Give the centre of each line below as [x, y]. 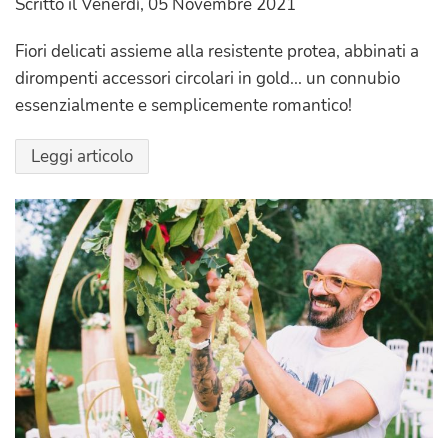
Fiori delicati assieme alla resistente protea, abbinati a [217, 52]
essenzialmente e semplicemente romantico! [183, 106]
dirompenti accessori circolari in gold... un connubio [207, 79]
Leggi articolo [82, 157]
